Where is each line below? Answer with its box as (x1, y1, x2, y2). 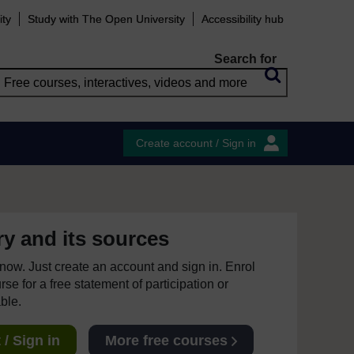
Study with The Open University (28, 13, 185, 25)
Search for (214, 52, 277, 66)
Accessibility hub (201, 13, 284, 25)
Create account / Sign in (136, 137, 256, 149)
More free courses (104, 333, 228, 348)
